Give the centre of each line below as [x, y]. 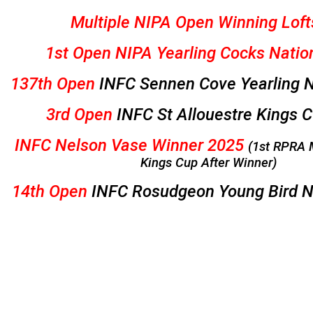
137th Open [52, 84]
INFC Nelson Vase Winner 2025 [130, 146]
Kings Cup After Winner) [208, 163]
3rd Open [79, 115]
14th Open [50, 192]
